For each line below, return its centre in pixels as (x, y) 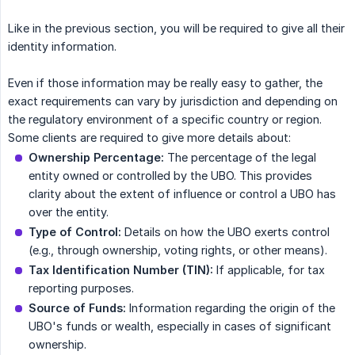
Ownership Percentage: (96, 158)
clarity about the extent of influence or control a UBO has (182, 194)
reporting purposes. (81, 288)
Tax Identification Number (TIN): (121, 270)
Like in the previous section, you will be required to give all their (176, 29)
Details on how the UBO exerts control (225, 232)
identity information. (62, 47)
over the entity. (69, 212)
